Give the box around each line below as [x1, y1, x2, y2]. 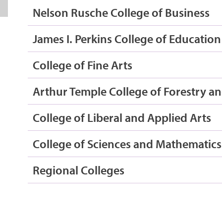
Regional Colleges [32, 162, 124, 177]
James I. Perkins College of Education [32, 31, 221, 46]
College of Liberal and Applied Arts [32, 110, 211, 125]
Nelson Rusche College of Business [32, 4, 210, 20]
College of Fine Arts [32, 57, 132, 72]
